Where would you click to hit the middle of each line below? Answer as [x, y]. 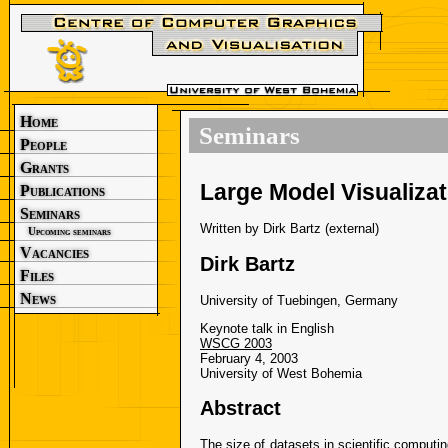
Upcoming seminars [69, 231]
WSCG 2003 [236, 343]
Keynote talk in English [267, 328]
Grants [44, 167]
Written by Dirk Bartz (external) [289, 229]
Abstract [240, 408]
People [43, 144]
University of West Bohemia [281, 373]
